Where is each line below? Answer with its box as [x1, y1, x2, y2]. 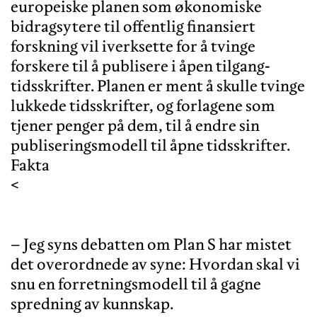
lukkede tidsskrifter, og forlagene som [11, 95, 275, 115]
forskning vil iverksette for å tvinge [11, 35, 255, 56]
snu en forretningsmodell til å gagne [11, 273, 261, 294]
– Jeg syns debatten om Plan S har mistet [11, 234, 292, 254]
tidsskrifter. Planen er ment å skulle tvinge [11, 75, 305, 96]
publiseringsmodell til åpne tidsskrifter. [11, 134, 293, 155]
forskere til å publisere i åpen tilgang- [11, 55, 270, 76]
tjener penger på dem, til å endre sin [11, 115, 260, 135]
